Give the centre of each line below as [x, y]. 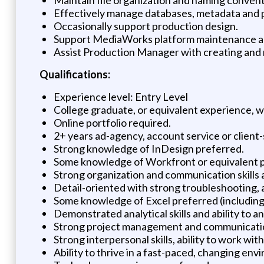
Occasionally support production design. [146, 26]
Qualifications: [75, 74]
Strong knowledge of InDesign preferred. [148, 148]
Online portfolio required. [112, 122]
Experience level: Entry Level [121, 96]
